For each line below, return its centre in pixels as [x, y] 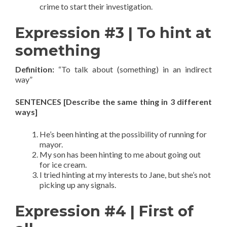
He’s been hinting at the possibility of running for [123, 134]
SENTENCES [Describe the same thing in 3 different [113, 102]
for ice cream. [63, 164]
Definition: [35, 69]
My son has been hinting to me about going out [120, 154]
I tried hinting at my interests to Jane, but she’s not [125, 175]
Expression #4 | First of [104, 211]
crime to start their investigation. [96, 6]
